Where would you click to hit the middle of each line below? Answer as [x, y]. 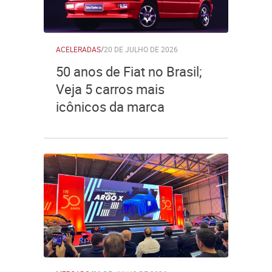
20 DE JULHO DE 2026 [141, 49]
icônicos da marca [110, 107]
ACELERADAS [78, 49]
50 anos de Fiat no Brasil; [129, 71]
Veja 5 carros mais [110, 89]
